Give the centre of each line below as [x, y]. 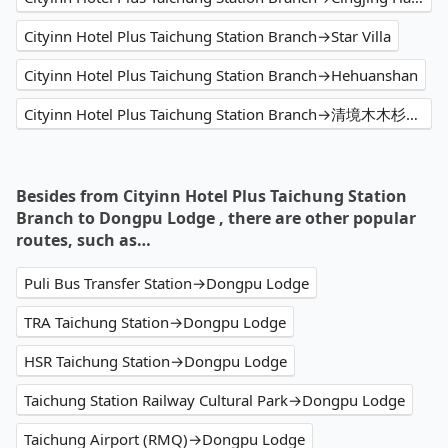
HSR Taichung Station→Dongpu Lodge [155, 361]
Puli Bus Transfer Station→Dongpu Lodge [166, 283]
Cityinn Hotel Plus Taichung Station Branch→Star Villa [207, 36]
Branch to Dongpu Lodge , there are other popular [216, 218]
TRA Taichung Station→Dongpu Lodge [155, 322]
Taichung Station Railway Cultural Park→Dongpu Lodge [214, 400]
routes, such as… [83, 240]
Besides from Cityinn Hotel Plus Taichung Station [211, 196]
